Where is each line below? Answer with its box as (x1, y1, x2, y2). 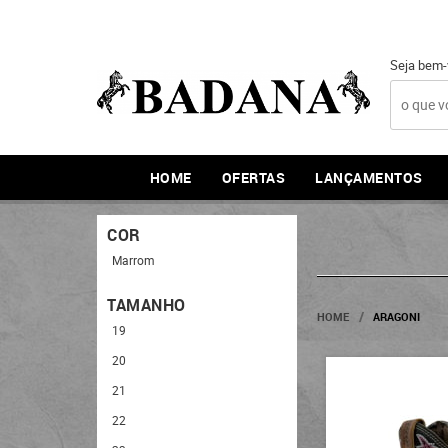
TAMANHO (107, 294, 186, 316)
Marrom (112, 252, 155, 268)
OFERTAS (221, 168, 285, 187)
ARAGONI (373, 309, 420, 324)
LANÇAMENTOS (315, 168, 423, 187)
